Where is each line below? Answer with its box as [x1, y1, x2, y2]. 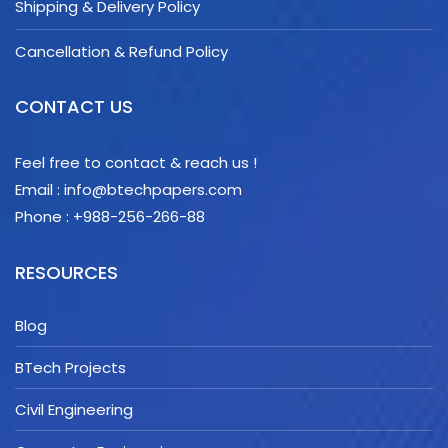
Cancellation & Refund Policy [15, 41, 228, 62]
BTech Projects [15, 357, 126, 378]
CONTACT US [15, 94, 133, 119]
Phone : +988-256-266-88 [15, 206, 205, 227]
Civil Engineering [15, 399, 133, 420]
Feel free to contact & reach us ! [15, 152, 257, 173]
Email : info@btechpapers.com [15, 179, 242, 200]
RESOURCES [15, 260, 118, 285]
